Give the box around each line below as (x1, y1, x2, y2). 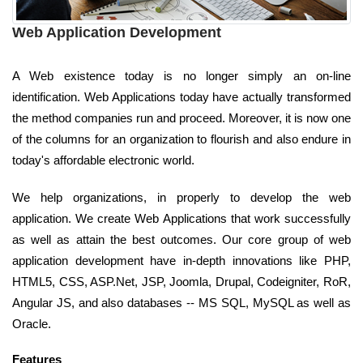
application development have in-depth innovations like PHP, (12, 253, 351, 267)
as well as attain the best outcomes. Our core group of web (12, 232, 351, 246)
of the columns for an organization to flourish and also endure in (12, 131, 351, 146)
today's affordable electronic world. (12, 152, 194, 167)
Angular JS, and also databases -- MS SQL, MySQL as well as (12, 295, 351, 310)
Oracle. (12, 316, 51, 331)
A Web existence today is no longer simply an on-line (12, 68, 351, 83)
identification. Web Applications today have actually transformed (12, 89, 351, 104)
